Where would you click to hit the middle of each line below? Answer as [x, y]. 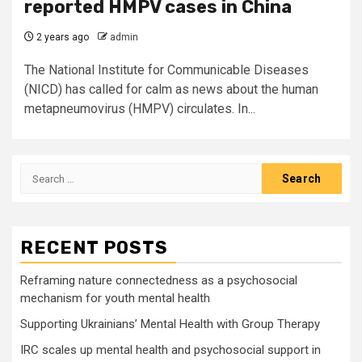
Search [41, 172]
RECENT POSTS [94, 248]
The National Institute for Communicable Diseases [166, 70]
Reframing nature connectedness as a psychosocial [159, 280]
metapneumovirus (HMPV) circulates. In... [140, 109]
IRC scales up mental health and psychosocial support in [170, 350]
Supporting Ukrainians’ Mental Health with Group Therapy [170, 324]
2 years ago [61, 37]
